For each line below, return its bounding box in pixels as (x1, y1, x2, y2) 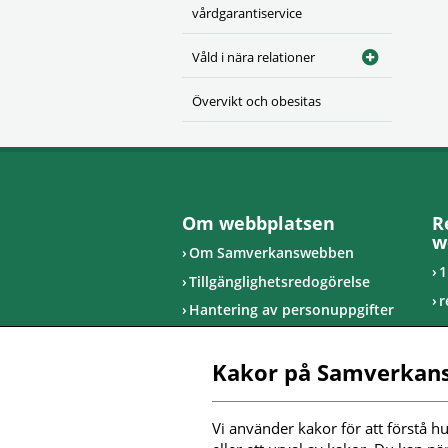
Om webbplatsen (182, 211, 335, 235)
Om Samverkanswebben (189, 243, 354, 262)
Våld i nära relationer (192, 48, 315, 66)
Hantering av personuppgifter (189, 300, 394, 319)
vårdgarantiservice (192, 4, 302, 22)
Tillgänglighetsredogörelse (189, 271, 370, 291)
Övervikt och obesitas (192, 92, 321, 110)
